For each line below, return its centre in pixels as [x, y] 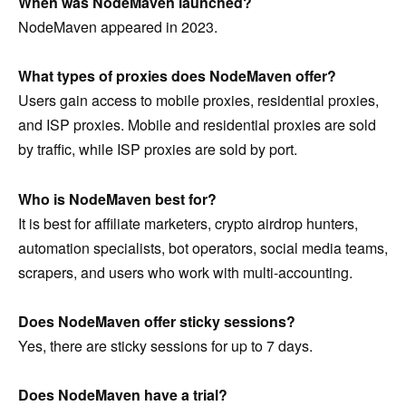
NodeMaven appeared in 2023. [118, 27]
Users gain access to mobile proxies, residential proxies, [198, 101]
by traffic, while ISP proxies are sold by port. [158, 150]
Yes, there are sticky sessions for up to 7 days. [165, 345]
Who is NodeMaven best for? [117, 198]
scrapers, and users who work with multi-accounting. [185, 272]
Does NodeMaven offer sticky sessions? [157, 321]
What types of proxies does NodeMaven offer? [177, 76]
